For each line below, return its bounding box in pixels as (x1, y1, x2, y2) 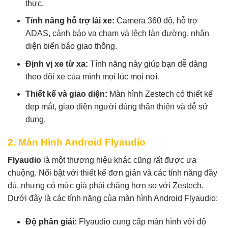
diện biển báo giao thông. (25, 42, 117, 51)
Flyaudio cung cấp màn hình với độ (77, 217, 206, 226)
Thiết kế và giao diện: (25, 90, 107, 99)
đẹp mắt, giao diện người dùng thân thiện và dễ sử (25, 102, 208, 111)
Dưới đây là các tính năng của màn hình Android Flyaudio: (8, 193, 218, 203)
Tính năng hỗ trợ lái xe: (25, 16, 115, 25)
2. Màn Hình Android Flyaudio (8, 137, 146, 148)
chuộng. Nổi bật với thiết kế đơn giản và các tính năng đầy (8, 168, 217, 177)
